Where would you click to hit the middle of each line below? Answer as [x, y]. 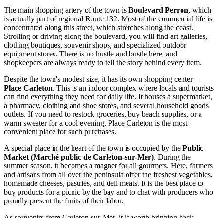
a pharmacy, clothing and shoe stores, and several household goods [106, 105]
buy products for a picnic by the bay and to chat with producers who [109, 192]
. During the [172, 157]
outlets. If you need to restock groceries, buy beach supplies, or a [103, 114]
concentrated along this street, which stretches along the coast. [99, 27]
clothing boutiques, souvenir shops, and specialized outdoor [95, 45]
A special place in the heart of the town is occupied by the [93, 148]
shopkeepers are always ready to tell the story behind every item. [103, 62]
